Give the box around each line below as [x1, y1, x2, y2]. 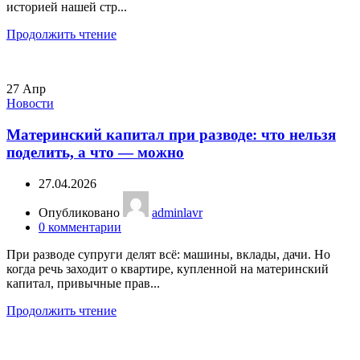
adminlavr [152, 205, 202, 219]
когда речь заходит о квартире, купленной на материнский [6, 261, 329, 276]
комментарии [48, 219, 121, 234]
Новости [6, 96, 54, 111]
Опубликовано [39, 205, 123, 219]
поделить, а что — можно [6, 143, 184, 161]
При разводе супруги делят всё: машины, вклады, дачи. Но [6, 247, 330, 261]
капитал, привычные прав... [6, 276, 160, 290]
